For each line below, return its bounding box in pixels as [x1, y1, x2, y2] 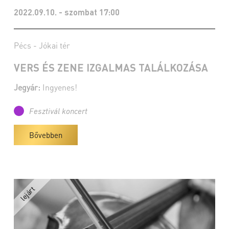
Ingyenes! [40, 82, 77, 93]
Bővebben [29, 130, 62, 140]
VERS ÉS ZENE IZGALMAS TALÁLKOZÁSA [14, 61, 208, 74]
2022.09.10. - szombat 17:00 [14, 7, 120, 17]
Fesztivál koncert [29, 108, 87, 116]
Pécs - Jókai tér [14, 40, 70, 51]
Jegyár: [14, 82, 40, 93]
